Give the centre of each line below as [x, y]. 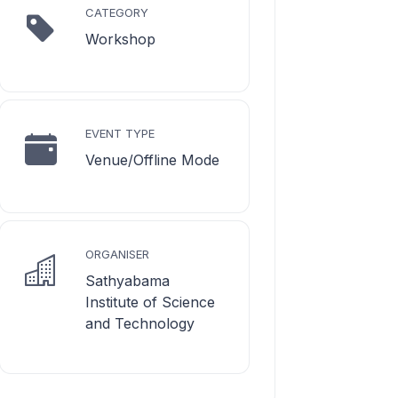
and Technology [140, 323]
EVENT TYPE [120, 133]
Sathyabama [127, 281]
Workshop [120, 39]
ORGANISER [117, 254]
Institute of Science [150, 302]
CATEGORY [117, 12]
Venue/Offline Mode [152, 160]
